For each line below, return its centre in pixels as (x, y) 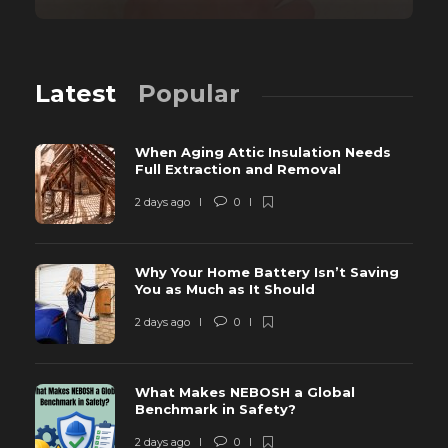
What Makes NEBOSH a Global (245, 391)
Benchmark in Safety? (217, 408)
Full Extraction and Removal (240, 168)
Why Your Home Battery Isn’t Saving (267, 271)
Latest (75, 93)
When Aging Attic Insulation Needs (263, 151)
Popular (189, 93)
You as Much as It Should (227, 288)
